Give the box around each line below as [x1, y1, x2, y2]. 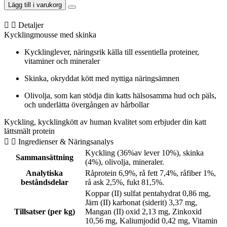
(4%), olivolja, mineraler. [85, 158, 164, 167]
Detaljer [18, 21, 44, 30]
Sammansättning [15, 153, 73, 162]
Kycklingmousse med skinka [4, 30, 96, 40]
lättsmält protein [4, 127, 55, 136]
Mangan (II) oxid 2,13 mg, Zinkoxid [85, 207, 202, 216]
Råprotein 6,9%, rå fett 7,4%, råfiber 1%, [85, 169, 216, 178]
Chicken [4, 16, 30, 25]
